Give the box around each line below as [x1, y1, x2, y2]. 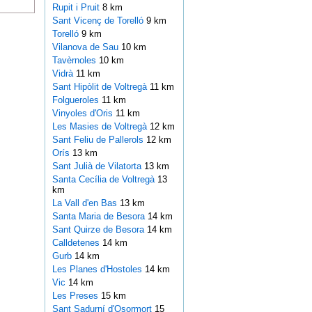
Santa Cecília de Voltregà [52, 174, 157, 185]
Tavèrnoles [52, 55, 99, 66]
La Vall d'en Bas [52, 198, 120, 209]
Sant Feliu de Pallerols [52, 134, 146, 146]
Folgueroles [52, 95, 102, 106]
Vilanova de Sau [52, 42, 121, 53]
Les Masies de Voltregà [52, 121, 150, 132]
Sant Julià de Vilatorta [52, 161, 144, 172]
